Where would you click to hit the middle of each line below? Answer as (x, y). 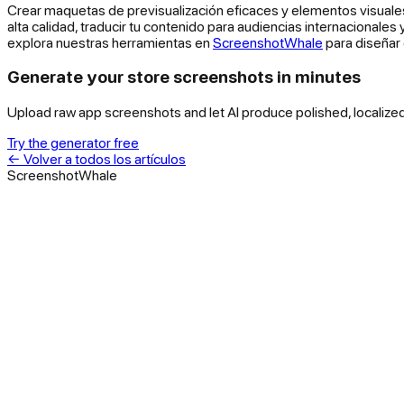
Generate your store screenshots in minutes (184, 77)
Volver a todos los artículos (105, 159)
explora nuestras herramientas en (110, 42)
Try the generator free (73, 142)
